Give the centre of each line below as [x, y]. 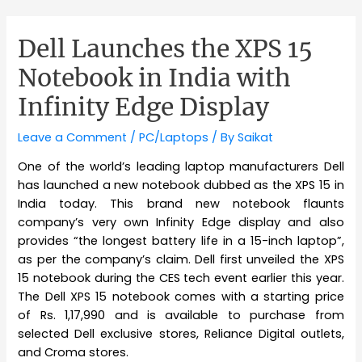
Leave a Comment [73, 137]
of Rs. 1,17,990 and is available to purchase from [181, 316]
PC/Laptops [174, 137]
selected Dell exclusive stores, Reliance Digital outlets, [181, 334]
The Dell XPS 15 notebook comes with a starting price [181, 297]
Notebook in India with [155, 77]
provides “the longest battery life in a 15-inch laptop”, [181, 241]
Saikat [256, 137]
